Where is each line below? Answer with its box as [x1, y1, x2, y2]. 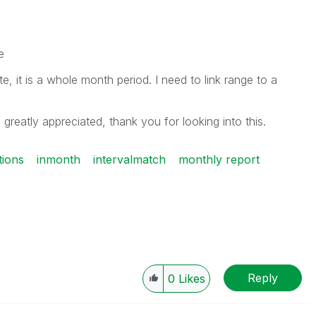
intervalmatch [92, 152, 166, 166]
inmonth [36, 152, 80, 166]
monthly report [178, 152, 260, 166]
